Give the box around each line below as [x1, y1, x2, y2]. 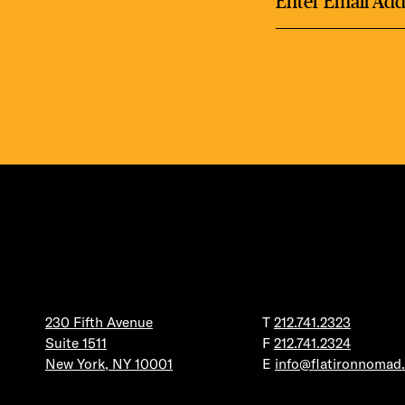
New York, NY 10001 [45, 353, 173, 372]
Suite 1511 [45, 333, 107, 352]
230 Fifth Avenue [45, 312, 153, 331]
